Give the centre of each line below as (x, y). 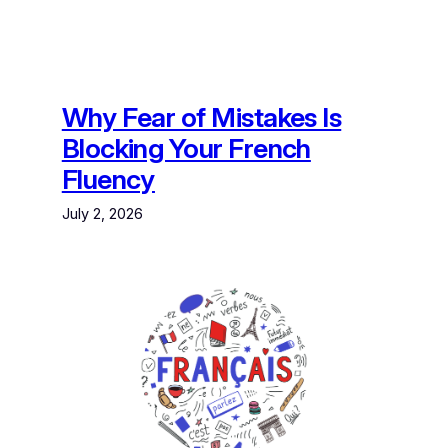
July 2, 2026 (102, 213)
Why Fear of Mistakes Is (201, 117)
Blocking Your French (186, 148)
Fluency (108, 179)
